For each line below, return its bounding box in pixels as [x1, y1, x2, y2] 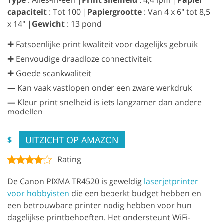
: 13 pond [65, 18, 102, 30]
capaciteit [7, 6, 47, 18]
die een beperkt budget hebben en [69, 188, 201, 199]
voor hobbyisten [7, 188, 69, 199]
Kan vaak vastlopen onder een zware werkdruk [15, 82, 192, 94]
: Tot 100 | [47, 6, 87, 18]
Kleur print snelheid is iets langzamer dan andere [15, 97, 202, 108]
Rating [57, 154, 81, 165]
